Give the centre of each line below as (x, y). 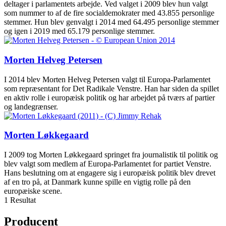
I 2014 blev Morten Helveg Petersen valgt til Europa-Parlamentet (107, 79)
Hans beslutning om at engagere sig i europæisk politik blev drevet (110, 173)
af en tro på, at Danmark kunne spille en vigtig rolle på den (97, 182)
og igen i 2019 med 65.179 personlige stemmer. (79, 31)
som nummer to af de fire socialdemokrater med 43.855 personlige (109, 13)
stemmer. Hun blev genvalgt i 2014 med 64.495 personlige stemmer (111, 22)
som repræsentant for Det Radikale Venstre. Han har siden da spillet (111, 88)
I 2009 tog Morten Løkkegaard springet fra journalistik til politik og (111, 155)
